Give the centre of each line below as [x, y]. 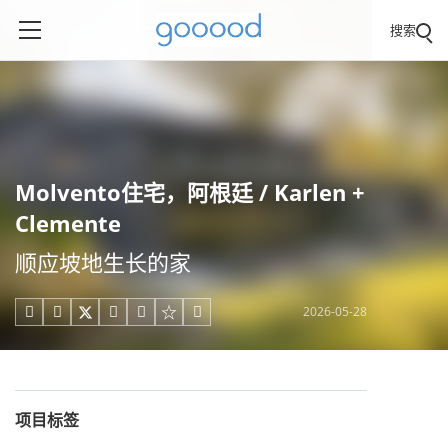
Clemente [68, 223]
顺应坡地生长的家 [103, 262]
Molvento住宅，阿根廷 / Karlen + [190, 192]
